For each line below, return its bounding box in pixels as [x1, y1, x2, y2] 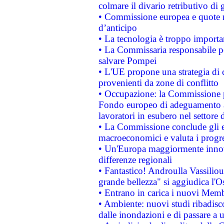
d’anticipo [98, 22, 137, 33]
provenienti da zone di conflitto [98, 77, 218, 88]
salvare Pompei [98, 55, 156, 66]
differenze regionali [98, 154, 172, 165]
